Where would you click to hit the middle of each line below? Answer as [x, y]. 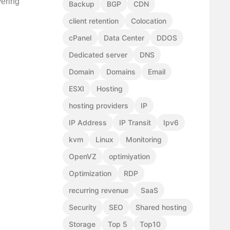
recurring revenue [99, 190]
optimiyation [129, 157]
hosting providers [99, 106]
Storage [82, 224]
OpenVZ [83, 157]
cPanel [80, 38]
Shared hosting [161, 207]
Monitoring [144, 140]
